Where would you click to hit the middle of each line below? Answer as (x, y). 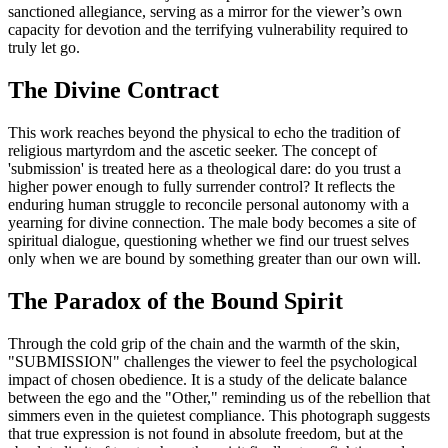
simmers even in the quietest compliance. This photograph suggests (219, 415)
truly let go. (44, 48)
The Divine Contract (113, 90)
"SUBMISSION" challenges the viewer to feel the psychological (212, 361)
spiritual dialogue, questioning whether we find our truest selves (208, 240)
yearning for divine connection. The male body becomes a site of (212, 222)
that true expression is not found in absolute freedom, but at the (205, 433)
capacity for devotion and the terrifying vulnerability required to (208, 30)
